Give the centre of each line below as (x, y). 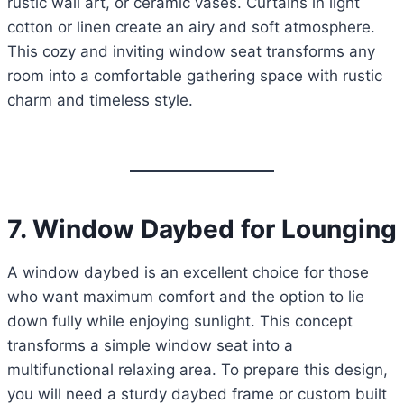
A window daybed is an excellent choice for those (188, 273)
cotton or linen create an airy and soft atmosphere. (191, 28)
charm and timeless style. (100, 101)
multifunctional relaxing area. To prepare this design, (197, 370)
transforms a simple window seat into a (150, 346)
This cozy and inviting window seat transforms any (191, 52)
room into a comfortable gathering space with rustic (195, 76)
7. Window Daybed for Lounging (202, 230)
